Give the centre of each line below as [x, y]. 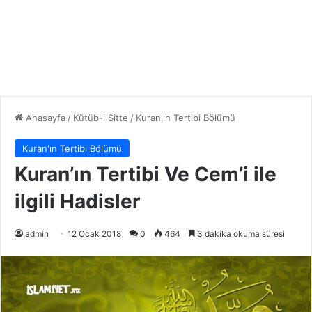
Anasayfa [44, 118]
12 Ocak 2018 [94, 234]
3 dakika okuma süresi [240, 234]
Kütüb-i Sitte [101, 118]
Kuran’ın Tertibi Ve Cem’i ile [146, 174]
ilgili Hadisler [77, 202]
